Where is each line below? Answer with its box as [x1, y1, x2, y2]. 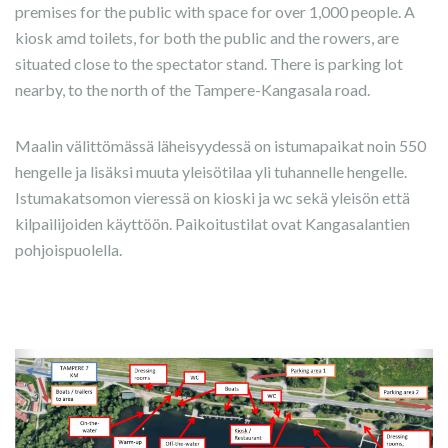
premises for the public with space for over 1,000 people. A [15, 2, 415, 21]
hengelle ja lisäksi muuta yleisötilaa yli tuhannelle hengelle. [15, 162, 407, 181]
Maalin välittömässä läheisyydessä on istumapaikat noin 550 [15, 136, 426, 155]
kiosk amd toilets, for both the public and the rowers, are [15, 28, 399, 47]
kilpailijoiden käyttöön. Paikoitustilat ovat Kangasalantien [15, 214, 410, 233]
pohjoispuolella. [15, 240, 122, 259]
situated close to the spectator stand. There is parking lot [15, 54, 403, 73]
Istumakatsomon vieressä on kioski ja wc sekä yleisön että [15, 188, 410, 207]
